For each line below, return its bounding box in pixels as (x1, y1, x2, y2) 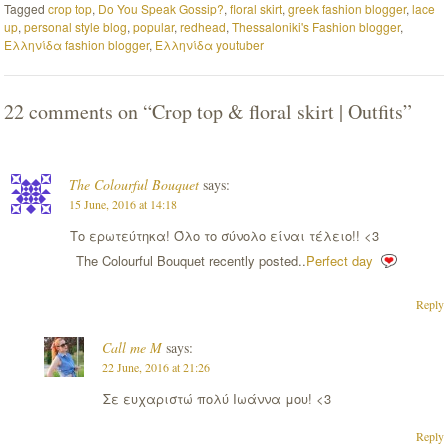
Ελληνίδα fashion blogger (4, 35, 150, 53)
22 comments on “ (4, 97, 153, 125)
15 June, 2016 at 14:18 (68, 195, 177, 212)
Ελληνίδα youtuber (155, 35, 265, 53)
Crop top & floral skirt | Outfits (152, 97, 404, 125)
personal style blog (24, 17, 128, 35)
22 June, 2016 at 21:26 (101, 358, 210, 375)
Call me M (101, 337, 162, 357)
